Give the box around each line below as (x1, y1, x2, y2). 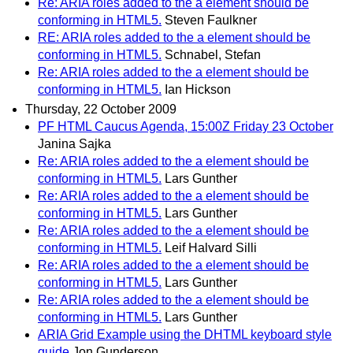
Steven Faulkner (165, 13, 257, 28)
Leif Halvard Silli (165, 241, 257, 255)
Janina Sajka (38, 137, 111, 151)
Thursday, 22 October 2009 (25, 102, 176, 117)
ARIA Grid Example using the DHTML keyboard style (38, 328, 332, 342)
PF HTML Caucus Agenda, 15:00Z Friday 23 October (38, 120, 333, 134)
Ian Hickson (165, 83, 231, 97)
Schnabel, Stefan (165, 48, 261, 62)
